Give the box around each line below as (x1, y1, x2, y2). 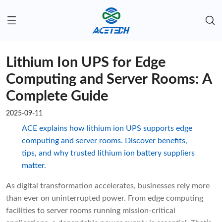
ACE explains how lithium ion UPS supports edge (21, 124, 192, 133)
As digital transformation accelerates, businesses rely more (6, 182, 210, 190)
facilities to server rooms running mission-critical (6, 207, 175, 215)
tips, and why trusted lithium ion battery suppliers (21, 149, 195, 158)
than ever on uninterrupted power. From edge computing (6, 194, 203, 203)
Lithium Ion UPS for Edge (6, 55, 166, 70)
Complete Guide (6, 89, 108, 104)
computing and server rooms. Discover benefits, (21, 137, 187, 145)
